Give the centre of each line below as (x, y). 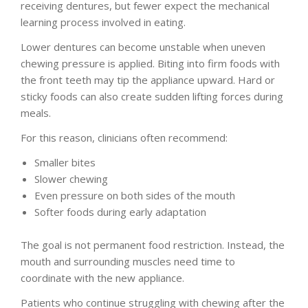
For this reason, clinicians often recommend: (124, 137)
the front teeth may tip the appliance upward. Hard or (148, 79)
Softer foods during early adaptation (120, 211)
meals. (36, 112)
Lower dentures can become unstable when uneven (143, 46)
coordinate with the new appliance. (102, 277)
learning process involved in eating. (103, 22)
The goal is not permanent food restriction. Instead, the (153, 244)
